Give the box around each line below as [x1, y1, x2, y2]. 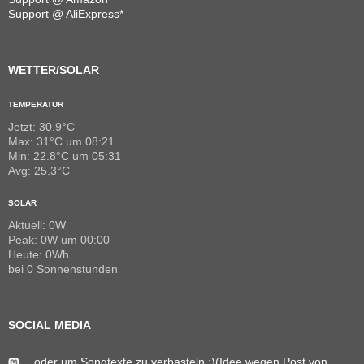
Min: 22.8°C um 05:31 [8, 149, 121, 163]
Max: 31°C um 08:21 [8, 135, 115, 149]
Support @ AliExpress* [8, 7, 123, 21]
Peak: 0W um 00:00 [8, 233, 110, 247]
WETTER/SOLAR [8, 63, 99, 77]
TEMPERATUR [8, 100, 63, 110]
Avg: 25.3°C [8, 164, 70, 178]
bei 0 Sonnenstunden [8, 262, 118, 276]
